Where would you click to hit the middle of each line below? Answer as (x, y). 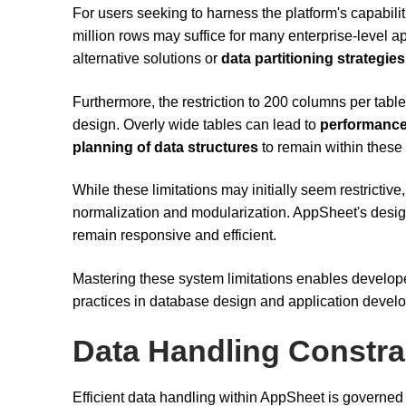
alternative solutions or (147, 58)
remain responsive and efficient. (174, 236)
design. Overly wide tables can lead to (196, 124)
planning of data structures (165, 147)
